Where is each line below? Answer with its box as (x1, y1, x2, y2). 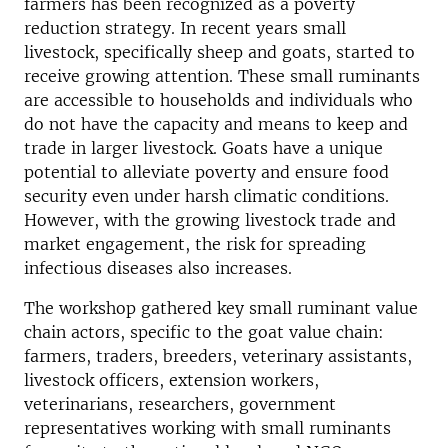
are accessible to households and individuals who (24, 90, 413, 110)
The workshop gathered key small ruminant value (24, 298, 418, 318)
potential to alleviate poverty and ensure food (24, 162, 389, 182)
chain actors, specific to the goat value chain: (24, 322, 384, 342)
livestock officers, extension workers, (24, 370, 319, 390)
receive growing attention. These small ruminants (24, 66, 420, 86)
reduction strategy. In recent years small (24, 18, 346, 38)
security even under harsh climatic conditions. (24, 186, 389, 206)
